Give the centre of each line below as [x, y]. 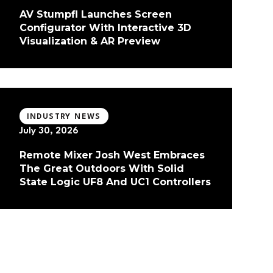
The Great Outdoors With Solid [101, 169]
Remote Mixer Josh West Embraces [112, 155]
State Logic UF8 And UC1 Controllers [115, 182]
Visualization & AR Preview [90, 41]
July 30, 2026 [49, 132]
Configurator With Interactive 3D [105, 28]
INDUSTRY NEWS [64, 116]
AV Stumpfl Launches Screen [95, 15]
